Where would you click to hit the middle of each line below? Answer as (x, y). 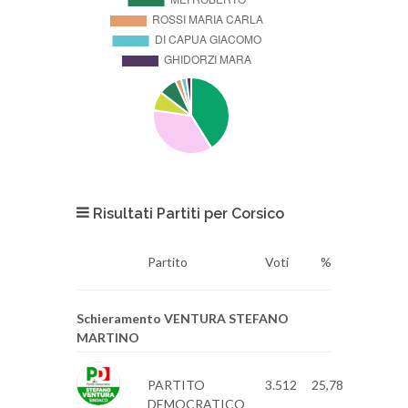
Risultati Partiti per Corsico (187, 214)
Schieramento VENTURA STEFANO (183, 318)
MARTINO (108, 337)
